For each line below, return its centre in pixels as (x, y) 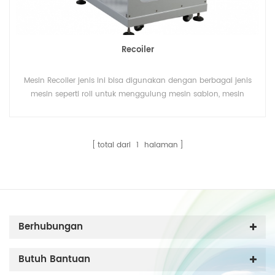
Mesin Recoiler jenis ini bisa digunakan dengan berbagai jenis (137, 81)
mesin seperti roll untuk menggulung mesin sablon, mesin (137, 95)
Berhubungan (51, 227)
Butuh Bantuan (54, 260)
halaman (160, 145)
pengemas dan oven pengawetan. (137, 108)
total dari (115, 145)
